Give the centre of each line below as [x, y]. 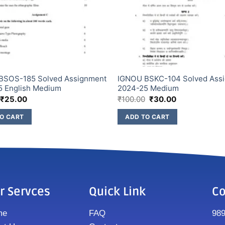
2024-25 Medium [148, 88]
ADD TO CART [147, 117]
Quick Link [118, 192]
